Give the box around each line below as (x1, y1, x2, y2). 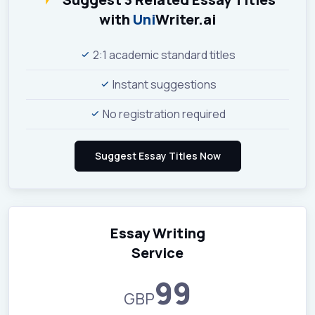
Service (131, 243, 184, 262)
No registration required (101, 105, 226, 122)
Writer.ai (155, 9, 216, 29)
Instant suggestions (110, 76, 217, 92)
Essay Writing (110, 223, 205, 243)
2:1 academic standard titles (91, 46, 236, 63)
